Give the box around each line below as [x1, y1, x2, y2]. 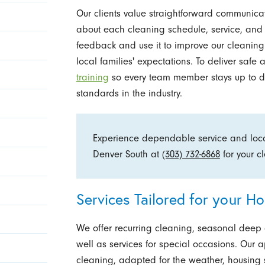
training [76, 72, 109, 83]
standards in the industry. [76, 88, 182, 99]
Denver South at [92, 148, 162, 160]
